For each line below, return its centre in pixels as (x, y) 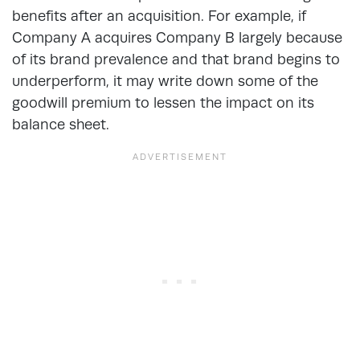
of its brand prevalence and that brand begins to (176, 59)
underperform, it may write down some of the (165, 80)
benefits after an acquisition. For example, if (159, 15)
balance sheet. (63, 124)
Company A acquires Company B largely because (177, 37)
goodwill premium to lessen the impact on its (163, 102)
